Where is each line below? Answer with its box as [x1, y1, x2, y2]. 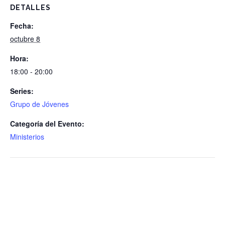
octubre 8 [10, 34, 40, 44]
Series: [10, 86, 34, 96]
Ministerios [10, 132, 44, 142]
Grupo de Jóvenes [10, 99, 69, 109]
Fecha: [10, 21, 34, 31]
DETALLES [10, 4, 51, 12]
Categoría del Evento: [10, 119, 84, 129]
